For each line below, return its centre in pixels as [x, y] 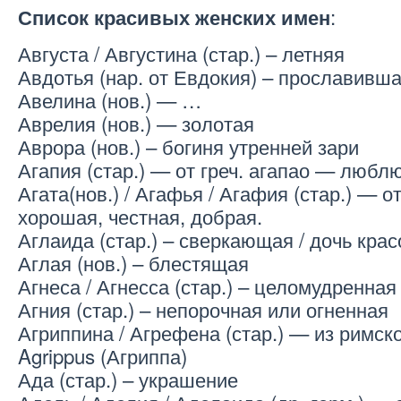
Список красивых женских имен [174, 17]
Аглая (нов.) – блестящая [133, 263]
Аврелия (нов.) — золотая [136, 123]
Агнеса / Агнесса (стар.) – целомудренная [207, 286]
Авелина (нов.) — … [110, 100]
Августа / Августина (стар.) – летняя [181, 53]
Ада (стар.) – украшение [128, 379]
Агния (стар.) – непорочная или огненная [203, 309]
